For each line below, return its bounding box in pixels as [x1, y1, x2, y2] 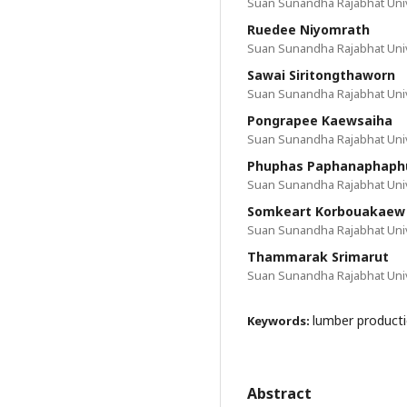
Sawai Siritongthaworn [247, 66, 395, 84]
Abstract [247, 383, 312, 403]
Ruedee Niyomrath [247, 21, 370, 38]
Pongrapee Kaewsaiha [247, 112, 392, 129]
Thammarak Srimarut [247, 248, 389, 265]
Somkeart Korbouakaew [247, 203, 405, 220]
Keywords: [247, 313, 313, 329]
